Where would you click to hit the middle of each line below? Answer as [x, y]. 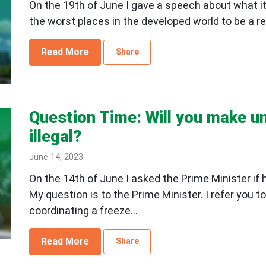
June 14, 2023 [56, 157]
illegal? [55, 137]
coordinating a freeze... [83, 211]
